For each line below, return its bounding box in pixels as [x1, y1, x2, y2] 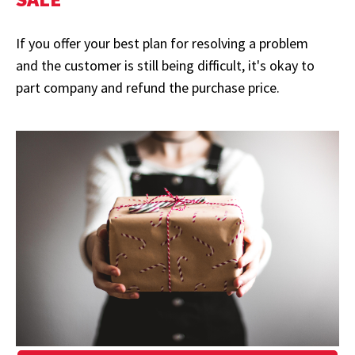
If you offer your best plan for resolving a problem [16, 34, 308, 53]
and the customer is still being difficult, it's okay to [16, 56, 315, 75]
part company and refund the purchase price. [16, 78, 280, 97]
